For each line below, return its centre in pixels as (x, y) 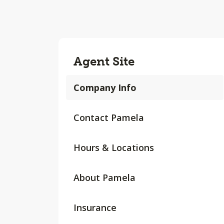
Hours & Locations (114, 147)
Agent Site (104, 61)
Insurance (95, 207)
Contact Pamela (109, 117)
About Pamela (104, 177)
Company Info (105, 87)
